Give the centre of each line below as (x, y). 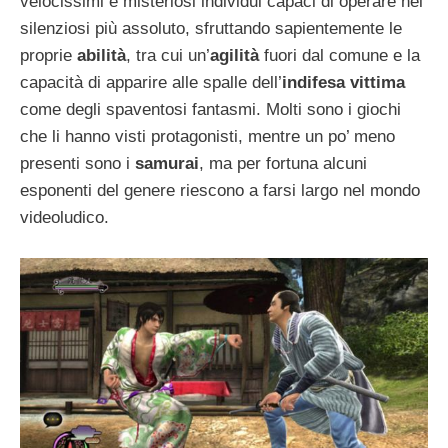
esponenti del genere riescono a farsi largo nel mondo (220, 190)
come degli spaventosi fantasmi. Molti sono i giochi (210, 109)
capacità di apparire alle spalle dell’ (151, 82)
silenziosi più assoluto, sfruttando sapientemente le (211, 28)
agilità (237, 55)
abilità (101, 55)
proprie (48, 55)
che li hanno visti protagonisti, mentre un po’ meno (207, 136)
